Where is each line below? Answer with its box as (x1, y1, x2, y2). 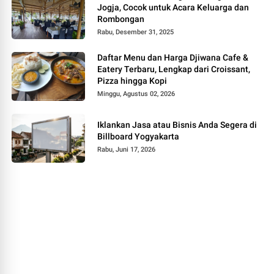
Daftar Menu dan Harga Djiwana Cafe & (97, 52, 249, 62)
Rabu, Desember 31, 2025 (97, 28, 174, 36)
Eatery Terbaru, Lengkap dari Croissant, (97, 64, 251, 74)
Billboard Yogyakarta (97, 131, 180, 141)
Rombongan (97, 13, 145, 24)
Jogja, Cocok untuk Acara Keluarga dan (97, 2, 250, 12)
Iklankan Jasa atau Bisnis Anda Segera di (97, 119, 257, 130)
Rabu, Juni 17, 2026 (97, 145, 156, 154)
